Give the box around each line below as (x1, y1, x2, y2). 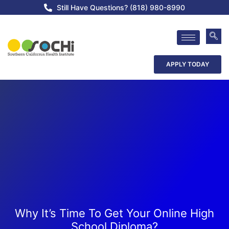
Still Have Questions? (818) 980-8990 (57, 3, 185, 12)
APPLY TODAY (166, 60, 209, 68)
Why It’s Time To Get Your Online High (15, 207, 214, 220)
